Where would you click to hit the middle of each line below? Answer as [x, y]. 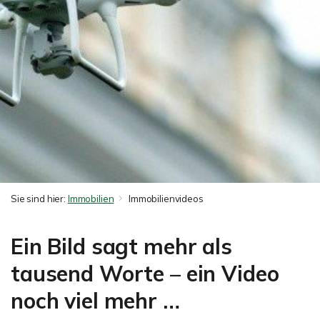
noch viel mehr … [95, 301]
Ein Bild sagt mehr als [121, 246]
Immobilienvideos [166, 199]
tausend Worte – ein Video [145, 274]
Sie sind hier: [39, 199]
